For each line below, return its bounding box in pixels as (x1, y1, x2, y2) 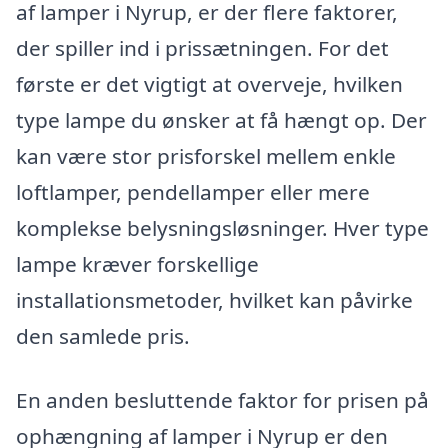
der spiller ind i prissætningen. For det (16, 34, 389, 62)
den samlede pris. (16, 322, 190, 350)
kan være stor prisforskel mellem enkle (16, 142, 396, 170)
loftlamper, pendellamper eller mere (16, 178, 370, 206)
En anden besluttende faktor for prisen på (16, 385, 429, 414)
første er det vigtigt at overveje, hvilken (16, 70, 403, 98)
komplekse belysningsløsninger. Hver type (16, 214, 429, 242)
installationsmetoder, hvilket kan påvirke (16, 286, 413, 314)
